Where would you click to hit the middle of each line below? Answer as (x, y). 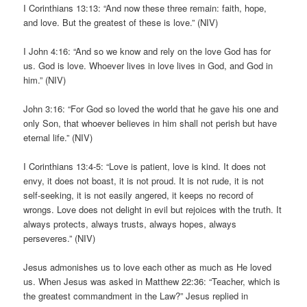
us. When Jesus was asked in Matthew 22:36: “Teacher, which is (152, 281)
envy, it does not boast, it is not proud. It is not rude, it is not (144, 180)
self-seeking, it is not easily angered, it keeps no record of (139, 195)
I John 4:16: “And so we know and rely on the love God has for (147, 51)
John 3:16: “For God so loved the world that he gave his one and (151, 108)
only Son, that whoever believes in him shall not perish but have (150, 123)
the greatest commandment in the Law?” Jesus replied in (136, 296)
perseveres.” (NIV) (60, 238)
